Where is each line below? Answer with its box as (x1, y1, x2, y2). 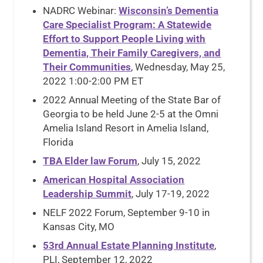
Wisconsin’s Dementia (119, 5, 219, 16)
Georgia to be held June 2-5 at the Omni (43, 108, 219, 120)
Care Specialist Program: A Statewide (43, 19, 212, 31)
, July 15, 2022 (137, 155, 201, 167)
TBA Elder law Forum (43, 155, 138, 167)
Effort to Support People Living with (43, 33, 206, 45)
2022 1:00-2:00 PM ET (43, 75, 144, 87)
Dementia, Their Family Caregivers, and (43, 47, 221, 59)
